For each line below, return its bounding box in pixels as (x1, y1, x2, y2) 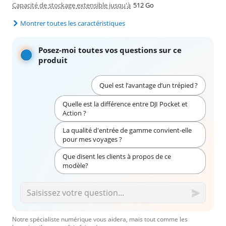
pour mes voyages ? (62, 134, 122, 144)
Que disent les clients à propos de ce (62, 151, 171, 161)
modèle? (62, 160, 88, 170)
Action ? (62, 108, 86, 118)
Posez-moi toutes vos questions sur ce (38, 44, 182, 55)
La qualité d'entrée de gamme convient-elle (62, 125, 192, 135)
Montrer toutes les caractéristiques (20, 18, 125, 28)
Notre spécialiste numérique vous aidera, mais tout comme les (12, 214, 188, 223)
